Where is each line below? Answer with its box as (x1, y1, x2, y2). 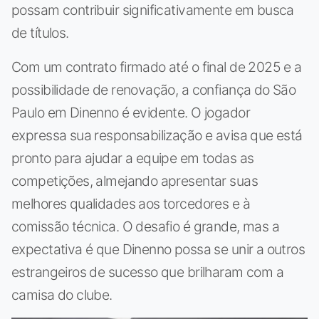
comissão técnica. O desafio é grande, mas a (11, 218, 280, 236)
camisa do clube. (11, 286, 113, 304)
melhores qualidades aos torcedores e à (11, 195, 250, 213)
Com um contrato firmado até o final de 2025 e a (11, 58, 302, 76)
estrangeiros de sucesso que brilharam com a (11, 263, 284, 281)
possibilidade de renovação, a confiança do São (11, 81, 296, 99)
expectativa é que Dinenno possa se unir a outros (11, 241, 305, 258)
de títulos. (11, 24, 69, 42)
